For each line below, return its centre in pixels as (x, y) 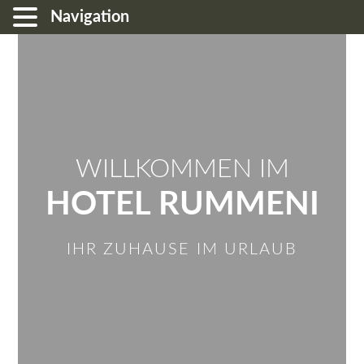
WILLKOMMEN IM (182, 169)
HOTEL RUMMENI (182, 205)
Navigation (90, 17)
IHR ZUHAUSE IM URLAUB (182, 250)
